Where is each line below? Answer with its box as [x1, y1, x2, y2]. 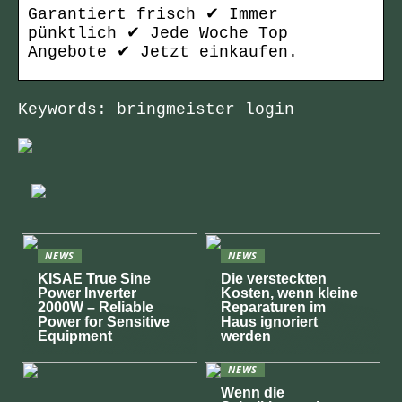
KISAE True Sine [38, 271, 152, 287]
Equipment [38, 328, 113, 345]
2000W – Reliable [38, 300, 154, 316]
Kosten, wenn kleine [221, 285, 359, 301]
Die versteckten [221, 271, 328, 287]
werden [221, 328, 272, 345]
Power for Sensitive [38, 314, 170, 330]
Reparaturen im [221, 300, 327, 316]
